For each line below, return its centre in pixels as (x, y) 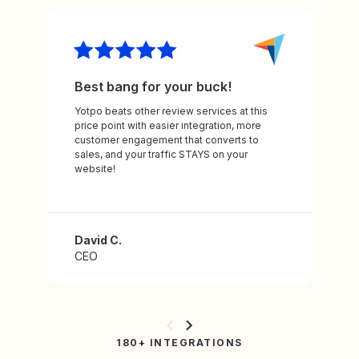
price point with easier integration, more (168, 126)
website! (95, 169)
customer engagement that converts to (167, 140)
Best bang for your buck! (153, 87)
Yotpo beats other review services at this (171, 111)
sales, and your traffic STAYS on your (161, 155)
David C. (98, 240)
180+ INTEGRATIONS (179, 343)
